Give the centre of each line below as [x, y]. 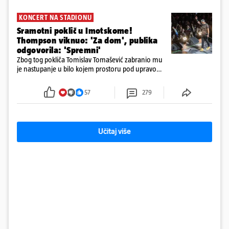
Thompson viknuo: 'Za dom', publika [87, 41]
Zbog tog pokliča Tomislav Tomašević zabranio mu [90, 60]
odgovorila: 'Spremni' [59, 50]
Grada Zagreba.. [40, 78]
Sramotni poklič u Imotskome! [75, 31]
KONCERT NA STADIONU [55, 18]
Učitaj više [114, 132]
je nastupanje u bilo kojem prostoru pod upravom [90, 69]
